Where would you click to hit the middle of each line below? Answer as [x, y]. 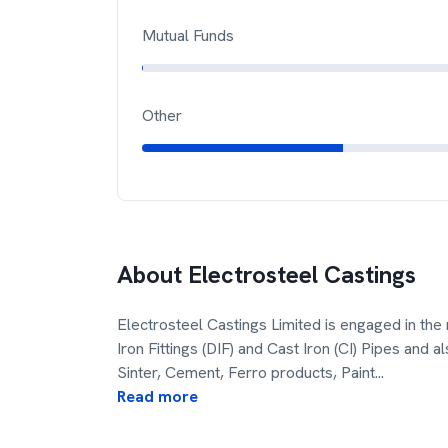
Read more [157, 396]
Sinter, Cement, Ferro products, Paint [246, 372]
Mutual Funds [188, 35]
